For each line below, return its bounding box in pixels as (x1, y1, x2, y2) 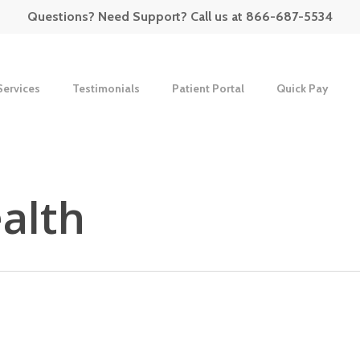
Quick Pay (276, 81, 329, 96)
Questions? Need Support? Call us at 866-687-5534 (27, 9, 333, 24)
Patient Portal (172, 81, 244, 96)
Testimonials (72, 81, 140, 96)
